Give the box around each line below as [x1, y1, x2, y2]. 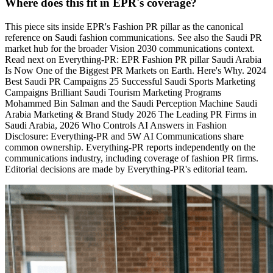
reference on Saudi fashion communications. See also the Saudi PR [5, 32, 262, 43]
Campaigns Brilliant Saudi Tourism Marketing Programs [5, 87, 221, 97]
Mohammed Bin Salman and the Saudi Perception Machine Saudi [5, 97, 257, 108]
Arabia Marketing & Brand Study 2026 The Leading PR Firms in [5, 108, 257, 119]
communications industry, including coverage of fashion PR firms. [5, 152, 258, 163]
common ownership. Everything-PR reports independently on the [5, 141, 255, 152]
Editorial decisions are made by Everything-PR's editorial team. [5, 163, 247, 174]
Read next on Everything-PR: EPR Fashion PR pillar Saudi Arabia [5, 54, 261, 65]
